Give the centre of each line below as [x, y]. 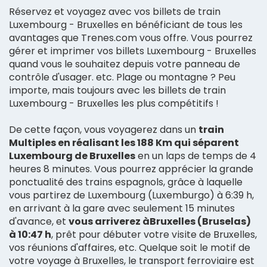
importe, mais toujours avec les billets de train [117, 90]
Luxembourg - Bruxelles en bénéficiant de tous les [126, 24]
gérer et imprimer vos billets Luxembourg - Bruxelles [133, 51]
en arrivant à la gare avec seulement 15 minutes [122, 208]
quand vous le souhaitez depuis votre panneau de [125, 64]
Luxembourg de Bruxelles [72, 156]
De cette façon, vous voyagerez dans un [104, 129]
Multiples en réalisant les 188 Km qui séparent [124, 142]
